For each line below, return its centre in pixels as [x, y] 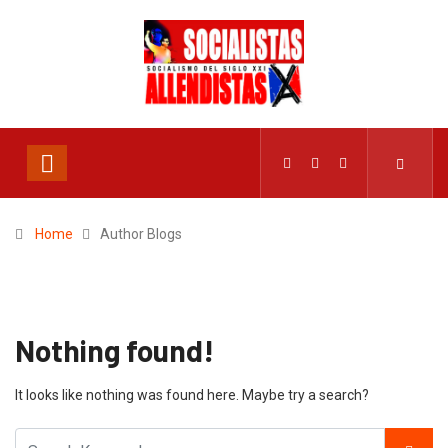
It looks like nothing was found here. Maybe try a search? [192, 395]
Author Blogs [141, 234]
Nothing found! [114, 350]
